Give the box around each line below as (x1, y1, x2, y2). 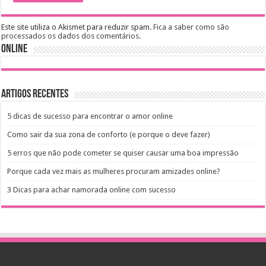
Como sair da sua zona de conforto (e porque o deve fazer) (7, 130, 211, 140)
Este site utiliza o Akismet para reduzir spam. (1, 23, 154, 32)
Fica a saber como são (153, 23, 230, 32)
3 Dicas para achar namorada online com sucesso (7, 185, 176, 195)
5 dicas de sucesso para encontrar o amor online (7, 112, 173, 121)
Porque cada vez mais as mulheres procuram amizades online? (7, 167, 221, 176)
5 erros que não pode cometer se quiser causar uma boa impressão (7, 148, 239, 158)
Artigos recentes (1, 88, 69, 101)
